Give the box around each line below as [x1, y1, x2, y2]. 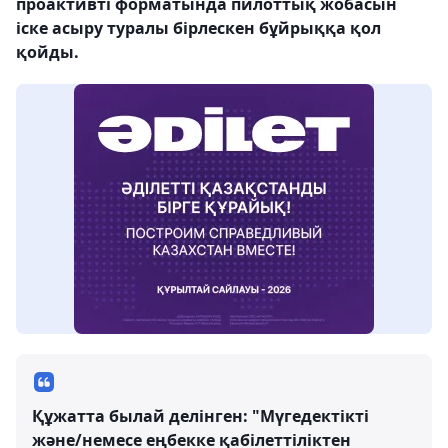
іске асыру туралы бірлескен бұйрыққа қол [16, 17, 381, 39]
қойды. [16, 41, 79, 63]
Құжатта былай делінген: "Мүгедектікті [32, 405, 369, 427]
